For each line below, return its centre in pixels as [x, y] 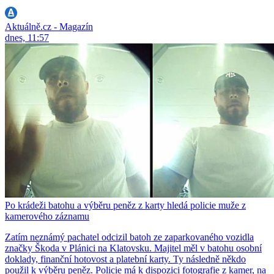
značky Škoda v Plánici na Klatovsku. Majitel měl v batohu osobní [133, 248]
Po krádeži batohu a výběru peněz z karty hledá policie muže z [125, 205]
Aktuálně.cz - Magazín [49, 26]
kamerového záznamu [47, 216]
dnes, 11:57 [27, 37]
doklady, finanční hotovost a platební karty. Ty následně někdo [125, 259]
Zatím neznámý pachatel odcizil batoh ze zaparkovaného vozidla [129, 237]
